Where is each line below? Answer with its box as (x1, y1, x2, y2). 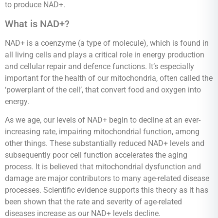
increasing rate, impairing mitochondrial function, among (5, 127, 200, 137)
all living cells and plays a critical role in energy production (5, 50, 204, 59)
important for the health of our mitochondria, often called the (5, 73, 213, 83)
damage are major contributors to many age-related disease (5, 174, 209, 183)
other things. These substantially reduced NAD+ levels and (5, 139, 204, 148)
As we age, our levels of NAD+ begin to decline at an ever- (5, 115, 200, 125)
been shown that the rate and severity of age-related (5, 197, 182, 207)
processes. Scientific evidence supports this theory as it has (5, 185, 208, 195)
